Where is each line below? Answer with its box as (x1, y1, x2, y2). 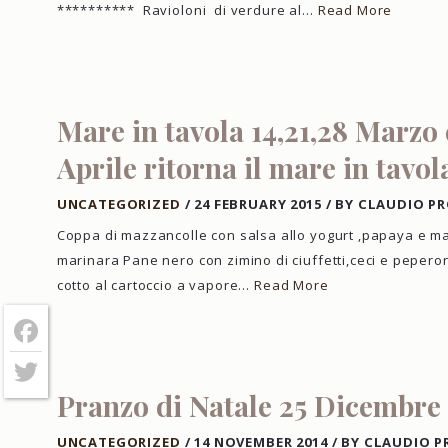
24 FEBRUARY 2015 (194, 194, 322, 213)
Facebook (10, 335, 85, 359)
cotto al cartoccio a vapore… (56, 276, 255, 295)
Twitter (10, 376, 67, 400)
